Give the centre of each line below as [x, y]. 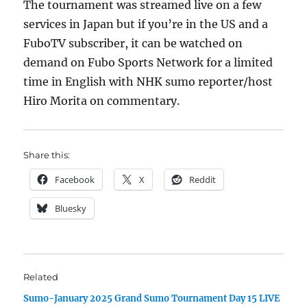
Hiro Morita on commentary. [102, 101]
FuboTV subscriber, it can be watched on [133, 43]
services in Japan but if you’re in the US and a [146, 24]
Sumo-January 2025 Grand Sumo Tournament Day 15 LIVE [152, 298]
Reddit [203, 180]
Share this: [47, 155]
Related [41, 277]
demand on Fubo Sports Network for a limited [148, 62]
